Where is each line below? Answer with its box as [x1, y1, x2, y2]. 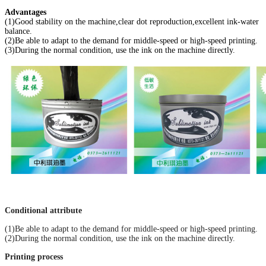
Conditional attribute [5, 205, 82, 215]
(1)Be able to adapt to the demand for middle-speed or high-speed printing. [5, 224, 258, 233]
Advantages [5, 7, 46, 17]
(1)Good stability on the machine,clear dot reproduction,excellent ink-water [5, 17, 259, 26]
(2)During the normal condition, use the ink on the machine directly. [5, 233, 235, 243]
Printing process [5, 252, 63, 261]
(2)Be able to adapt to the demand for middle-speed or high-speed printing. [5, 36, 258, 45]
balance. [5, 26, 32, 36]
